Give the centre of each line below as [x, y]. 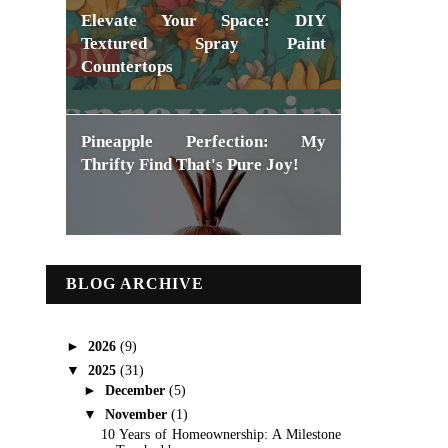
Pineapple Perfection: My [203, 141]
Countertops [127, 66]
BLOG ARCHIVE [135, 283]
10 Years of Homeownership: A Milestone [220, 434]
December [136, 390]
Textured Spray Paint [203, 43]
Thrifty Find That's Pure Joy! [190, 164]
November [137, 414]
